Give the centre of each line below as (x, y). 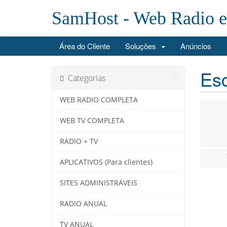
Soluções (143, 46)
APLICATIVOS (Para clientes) (106, 162)
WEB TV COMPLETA (92, 121)
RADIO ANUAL (83, 204)
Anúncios (196, 46)
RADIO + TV (79, 141)
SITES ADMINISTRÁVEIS (99, 183)
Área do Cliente (85, 46)
